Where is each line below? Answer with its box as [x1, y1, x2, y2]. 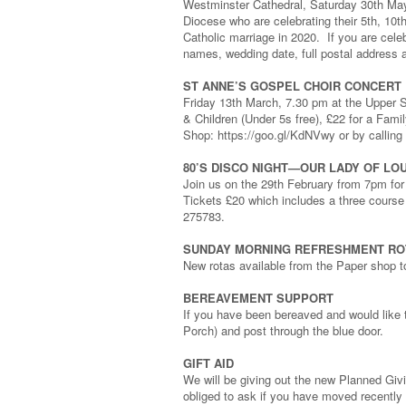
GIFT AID [183, 354, 234, 372]
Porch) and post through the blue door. [183, 322, 383, 340]
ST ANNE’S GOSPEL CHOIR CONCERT [183, 77, 401, 95]
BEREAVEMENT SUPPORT [183, 289, 333, 307]
